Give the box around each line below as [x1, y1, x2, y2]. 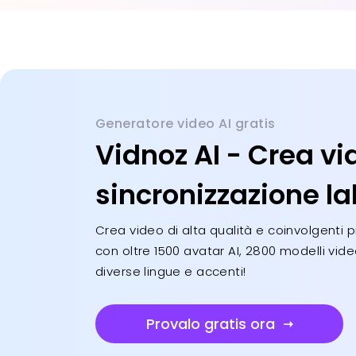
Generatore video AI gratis [95, 114, 276, 133]
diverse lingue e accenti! [95, 263, 246, 280]
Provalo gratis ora [145, 314, 275, 334]
